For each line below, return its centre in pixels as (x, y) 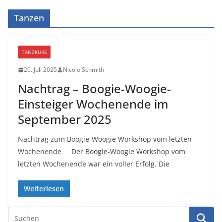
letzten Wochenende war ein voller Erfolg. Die (94, 164)
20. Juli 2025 (40, 70)
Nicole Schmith (83, 70)
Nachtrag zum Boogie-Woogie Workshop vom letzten (105, 139)
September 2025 (65, 119)
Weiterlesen (44, 189)
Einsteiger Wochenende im (93, 104)
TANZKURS (34, 52)
